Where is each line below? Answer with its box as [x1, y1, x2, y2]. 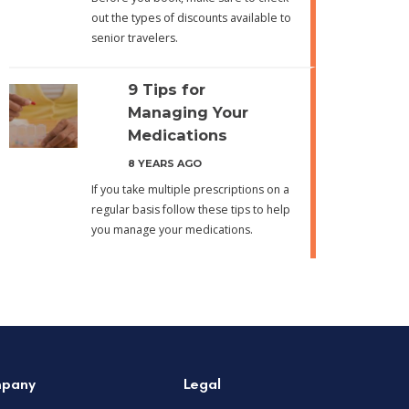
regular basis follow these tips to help [90, 201, 290, 217]
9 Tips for [127, 79, 205, 99]
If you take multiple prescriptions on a [90, 181, 289, 197]
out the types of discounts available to [90, 9, 291, 26]
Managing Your [127, 102, 248, 121]
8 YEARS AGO [127, 156, 202, 170]
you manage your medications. [90, 221, 253, 237]
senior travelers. [90, 29, 178, 46]
